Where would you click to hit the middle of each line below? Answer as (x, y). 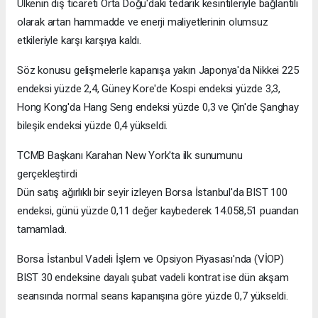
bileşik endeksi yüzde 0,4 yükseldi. (93, 126)
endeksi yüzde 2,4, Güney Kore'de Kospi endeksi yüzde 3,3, (149, 89)
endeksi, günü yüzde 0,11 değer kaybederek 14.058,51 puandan (158, 211)
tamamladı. (42, 230)
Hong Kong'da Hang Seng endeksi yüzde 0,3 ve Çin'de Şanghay (158, 108)
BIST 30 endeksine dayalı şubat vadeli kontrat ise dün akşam (153, 278)
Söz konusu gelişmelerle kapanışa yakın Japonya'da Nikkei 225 (158, 71)
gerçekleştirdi (47, 174)
